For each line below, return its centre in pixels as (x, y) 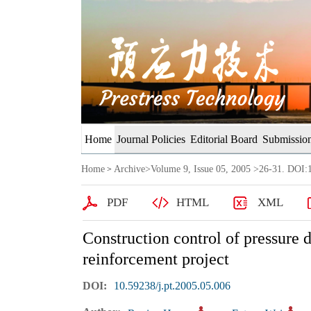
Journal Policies (151, 139)
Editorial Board (224, 139)
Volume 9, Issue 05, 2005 (201, 169)
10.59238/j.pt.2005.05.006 (172, 286)
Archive (129, 169)
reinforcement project (155, 259)
